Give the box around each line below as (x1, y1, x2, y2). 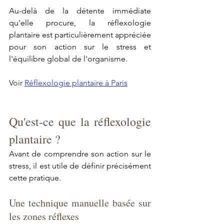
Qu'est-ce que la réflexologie (9, 113, 151, 130)
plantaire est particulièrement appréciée (9, 30, 151, 40)
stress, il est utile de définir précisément (9, 161, 151, 171)
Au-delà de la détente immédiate (9, 6, 151, 16)
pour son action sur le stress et (9, 42, 151, 52)
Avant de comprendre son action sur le (9, 149, 151, 159)
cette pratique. (9, 173, 61, 183)
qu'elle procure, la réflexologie (9, 18, 151, 28)
